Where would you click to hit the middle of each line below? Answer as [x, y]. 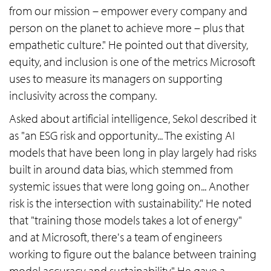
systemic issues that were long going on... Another [129, 186]
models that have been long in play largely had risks [133, 152]
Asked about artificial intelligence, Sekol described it [133, 119]
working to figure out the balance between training [133, 254]
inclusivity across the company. [83, 96]
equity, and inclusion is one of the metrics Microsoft [132, 62]
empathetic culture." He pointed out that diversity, [129, 45]
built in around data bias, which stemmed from [121, 169]
